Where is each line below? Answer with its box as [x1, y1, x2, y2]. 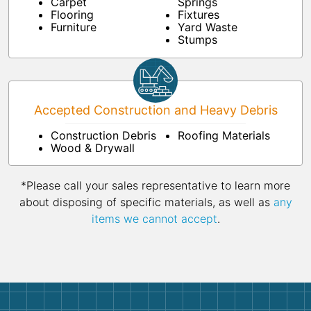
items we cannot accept [91, 212, 217, 226]
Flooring [51, 8, 94, 22]
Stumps [178, 33, 217, 47]
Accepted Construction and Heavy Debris [33, 103, 278, 118]
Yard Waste [178, 20, 237, 35]
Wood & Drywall [51, 141, 135, 155]
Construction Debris [51, 128, 156, 143]
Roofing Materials [178, 128, 270, 143]
